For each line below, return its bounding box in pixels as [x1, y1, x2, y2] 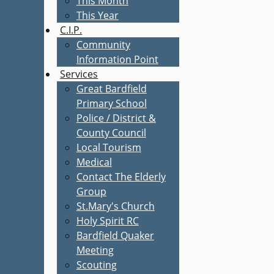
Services [60, 67, 98, 81]
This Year [76, 9, 119, 22]
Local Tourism [76, 141, 141, 154]
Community [76, 38, 130, 51]
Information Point [76, 53, 158, 66]
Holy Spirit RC [76, 214, 139, 228]
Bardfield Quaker [76, 229, 154, 242]
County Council [76, 126, 146, 139]
